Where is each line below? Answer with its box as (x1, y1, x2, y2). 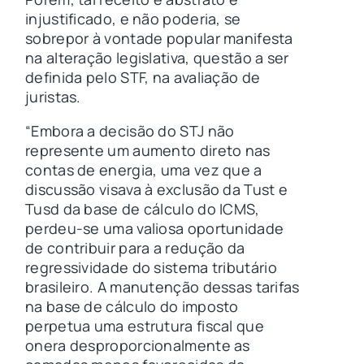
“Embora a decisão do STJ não (25, 121, 235, 141)
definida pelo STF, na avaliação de (25, 67, 261, 88)
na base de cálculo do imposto (25, 297, 239, 317)
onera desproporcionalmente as (25, 336, 250, 356)
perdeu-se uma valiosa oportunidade (25, 219, 284, 239)
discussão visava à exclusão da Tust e (25, 180, 288, 200)
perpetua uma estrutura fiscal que (25, 316, 264, 336)
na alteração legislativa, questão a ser (25, 48, 289, 68)
